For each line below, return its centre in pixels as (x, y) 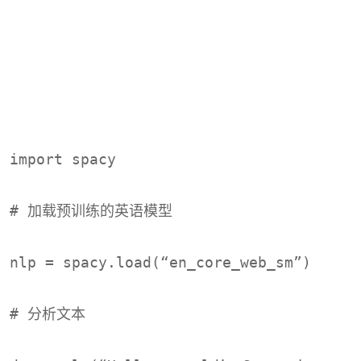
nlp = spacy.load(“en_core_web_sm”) (160, 262)
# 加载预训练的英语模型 (91, 210)
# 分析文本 (48, 313)
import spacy (63, 159)
